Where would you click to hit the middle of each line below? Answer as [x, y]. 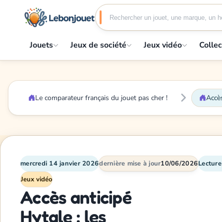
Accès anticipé [76, 197]
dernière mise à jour [130, 163]
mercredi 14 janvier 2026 [60, 163]
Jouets [41, 45]
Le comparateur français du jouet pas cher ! [101, 98]
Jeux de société [98, 45]
